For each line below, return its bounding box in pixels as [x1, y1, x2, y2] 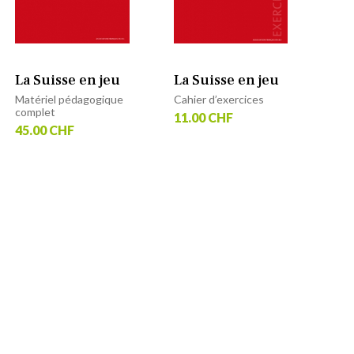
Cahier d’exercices [174, 92, 265, 107]
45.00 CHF [14, 122, 74, 138]
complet [14, 105, 55, 119]
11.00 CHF [174, 110, 234, 126]
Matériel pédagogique [14, 92, 123, 107]
